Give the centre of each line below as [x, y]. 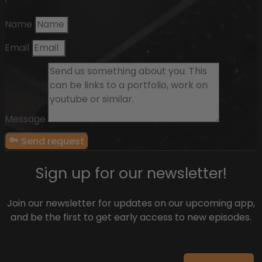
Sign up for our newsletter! [131, 173]
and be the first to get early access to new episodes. [131, 217]
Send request [53, 141]
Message [26, 119]
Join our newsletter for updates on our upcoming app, [131, 203]
